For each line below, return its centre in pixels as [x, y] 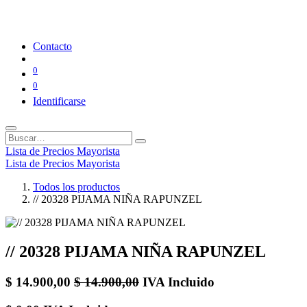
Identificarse [59, 101]
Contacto [52, 46]
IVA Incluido [179, 282]
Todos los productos [76, 187]
